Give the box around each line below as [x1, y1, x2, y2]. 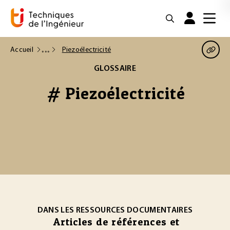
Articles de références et [53, 216, 180, 228]
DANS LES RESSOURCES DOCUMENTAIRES [37, 206, 193, 215]
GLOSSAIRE [94, 65, 136, 73]
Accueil [10, 46, 33, 54]
